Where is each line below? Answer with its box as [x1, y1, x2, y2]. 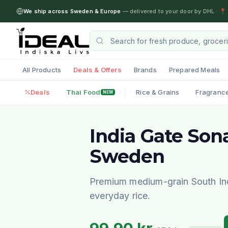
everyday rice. [90, 190, 151, 201]
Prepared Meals [168, 65, 220, 74]
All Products [22, 65, 62, 74]
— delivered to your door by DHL [121, 8, 215, 15]
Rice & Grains [136, 88, 180, 96]
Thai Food [66, 88, 101, 96]
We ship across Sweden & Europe [23, 8, 121, 15]
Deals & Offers [73, 65, 122, 74]
